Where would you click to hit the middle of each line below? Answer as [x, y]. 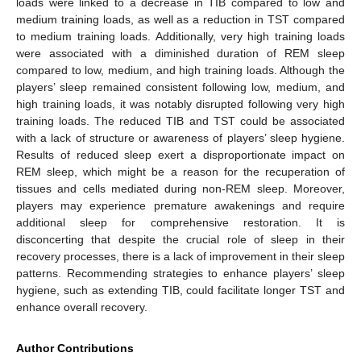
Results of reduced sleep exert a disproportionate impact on [180, 155]
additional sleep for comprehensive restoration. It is [180, 223]
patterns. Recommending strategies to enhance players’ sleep [180, 274]
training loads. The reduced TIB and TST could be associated [180, 121]
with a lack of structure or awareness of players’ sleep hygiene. [180, 138]
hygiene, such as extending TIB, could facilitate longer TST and [180, 290]
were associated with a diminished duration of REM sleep [180, 54]
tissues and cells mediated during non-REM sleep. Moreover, [180, 189]
